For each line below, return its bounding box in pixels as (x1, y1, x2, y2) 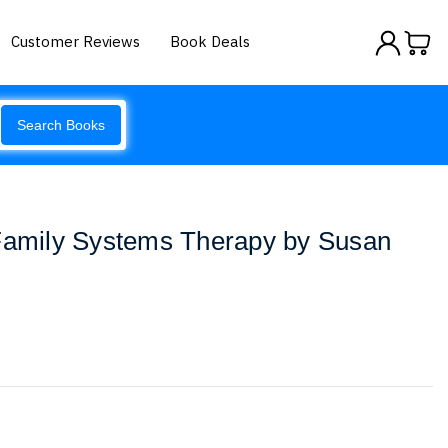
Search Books (17, 117, 105, 133)
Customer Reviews (11, 31, 141, 51)
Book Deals (170, 31, 251, 51)
